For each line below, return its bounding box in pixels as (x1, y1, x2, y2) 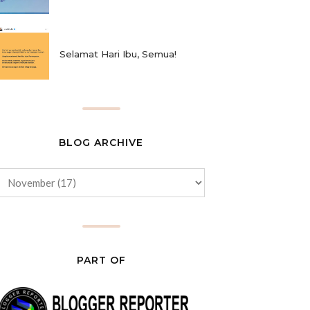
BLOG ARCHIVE (59, 136, 143, 149)
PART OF (76, 254, 126, 267)
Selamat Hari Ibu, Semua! (60, 48, 176, 60)
